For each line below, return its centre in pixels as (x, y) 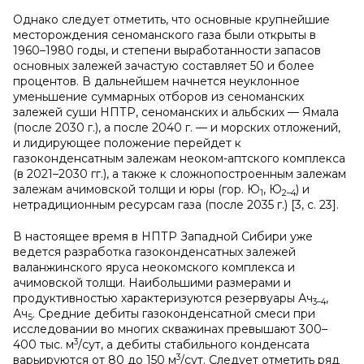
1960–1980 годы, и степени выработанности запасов (167, 50)
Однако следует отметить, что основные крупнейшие (171, 19)
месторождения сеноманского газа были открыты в (165, 35)
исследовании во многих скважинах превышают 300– (170, 329)
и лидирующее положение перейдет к (127, 143)
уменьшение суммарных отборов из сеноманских (158, 97)
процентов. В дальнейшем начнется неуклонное (156, 81)
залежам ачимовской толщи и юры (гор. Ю (136, 189)
